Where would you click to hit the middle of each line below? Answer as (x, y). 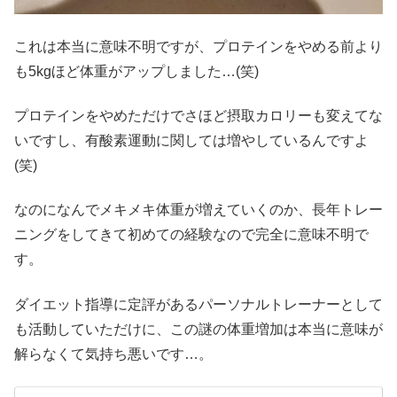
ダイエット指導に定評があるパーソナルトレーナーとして (198, 304)
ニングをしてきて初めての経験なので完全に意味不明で (191, 235)
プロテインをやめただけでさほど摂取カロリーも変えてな (198, 115)
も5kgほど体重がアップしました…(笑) (136, 71)
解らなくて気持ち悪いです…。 (113, 354)
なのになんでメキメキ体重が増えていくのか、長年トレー (198, 210)
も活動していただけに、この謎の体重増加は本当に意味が (198, 329)
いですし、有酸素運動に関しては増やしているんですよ (191, 140)
